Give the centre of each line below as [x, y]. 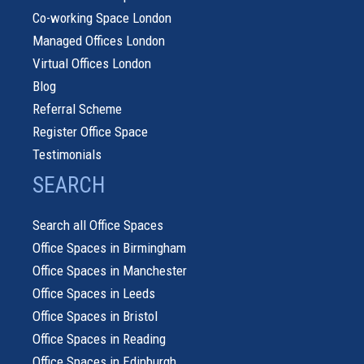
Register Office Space [90, 131]
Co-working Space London [102, 17]
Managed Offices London [99, 40]
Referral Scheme [77, 108]
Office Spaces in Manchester [110, 270]
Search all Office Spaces [98, 225]
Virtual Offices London [92, 63]
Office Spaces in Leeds [94, 293]
